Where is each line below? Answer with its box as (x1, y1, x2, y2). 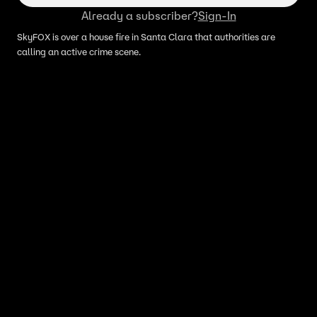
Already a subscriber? (81, 8, 198, 23)
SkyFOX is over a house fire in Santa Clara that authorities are (17, 31, 275, 43)
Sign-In (197, 8, 236, 23)
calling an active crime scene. (17, 46, 141, 58)
